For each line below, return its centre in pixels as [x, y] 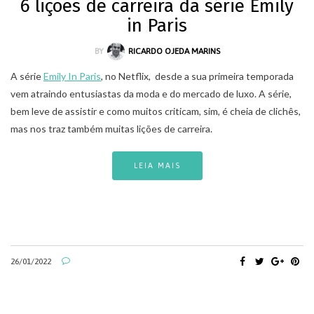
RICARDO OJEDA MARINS [174, 51]
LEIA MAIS [157, 165]
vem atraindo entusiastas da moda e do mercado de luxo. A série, [151, 93]
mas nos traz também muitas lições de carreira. [111, 128]
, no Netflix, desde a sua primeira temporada [197, 76]
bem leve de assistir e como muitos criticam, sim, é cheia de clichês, [156, 111]
